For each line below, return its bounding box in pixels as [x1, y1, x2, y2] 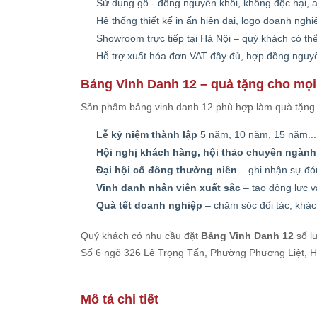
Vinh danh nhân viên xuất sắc [96, 182, 241, 193]
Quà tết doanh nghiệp [96, 200, 202, 211]
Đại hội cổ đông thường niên [96, 164, 237, 175]
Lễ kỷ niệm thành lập [96, 129, 197, 140]
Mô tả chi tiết [81, 292, 158, 306]
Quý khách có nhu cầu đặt [81, 230, 201, 241]
